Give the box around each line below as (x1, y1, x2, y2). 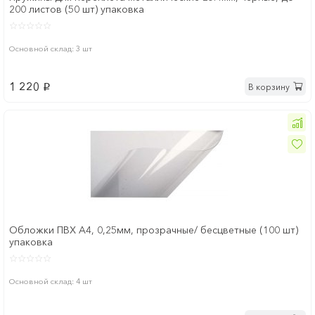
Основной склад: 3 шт (9, 44, 92, 54)
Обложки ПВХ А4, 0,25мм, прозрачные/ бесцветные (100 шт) (9, 224, 298, 237)
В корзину (248, 81, 290, 92)
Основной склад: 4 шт (9, 276, 92, 287)
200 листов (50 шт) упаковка (9, 3, 144, 16)
